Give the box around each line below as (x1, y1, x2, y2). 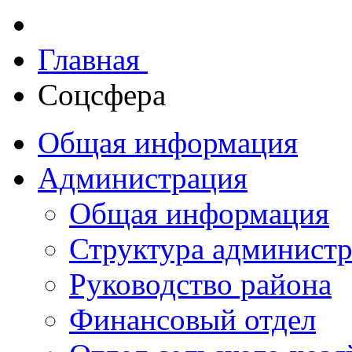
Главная (38, 42, 148, 76)
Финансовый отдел (69, 302, 316, 336)
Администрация (38, 161, 247, 195)
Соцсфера (38, 78, 166, 112)
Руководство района (69, 267, 332, 301)
